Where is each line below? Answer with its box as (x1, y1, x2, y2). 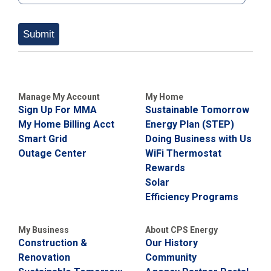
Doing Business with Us (145, 133, 252, 145)
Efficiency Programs (145, 191, 238, 203)
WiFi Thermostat (145, 148, 221, 159)
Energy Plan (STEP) (145, 119, 234, 130)
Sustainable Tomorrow (145, 104, 249, 116)
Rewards (145, 162, 185, 174)
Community (145, 252, 197, 263)
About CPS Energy (145, 225, 218, 235)
